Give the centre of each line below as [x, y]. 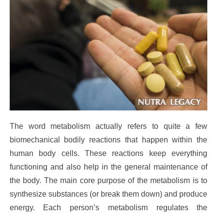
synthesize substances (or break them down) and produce [108, 194]
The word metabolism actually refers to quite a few [108, 126]
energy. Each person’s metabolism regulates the [108, 208]
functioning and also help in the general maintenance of [108, 167]
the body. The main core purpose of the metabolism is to [108, 181]
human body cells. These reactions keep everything [108, 154]
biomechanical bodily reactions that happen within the [108, 140]
